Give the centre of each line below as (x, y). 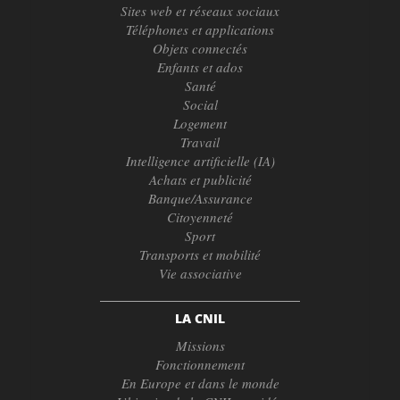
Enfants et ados (200, 67)
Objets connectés (200, 48)
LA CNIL (200, 318)
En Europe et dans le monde (200, 383)
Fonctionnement (200, 365)
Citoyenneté (200, 217)
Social (200, 104)
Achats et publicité (200, 179)
